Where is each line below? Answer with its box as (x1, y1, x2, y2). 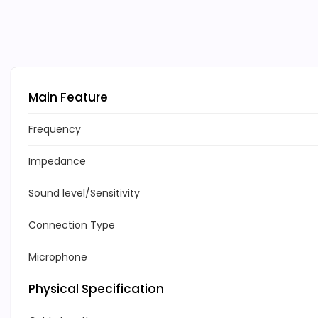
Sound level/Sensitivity (28, 186, 140, 201)
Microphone (28, 250, 87, 265)
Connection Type (28, 218, 115, 233)
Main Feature (28, 89, 108, 106)
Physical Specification (28, 280, 164, 298)
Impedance (28, 154, 86, 169)
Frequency (28, 122, 81, 137)
